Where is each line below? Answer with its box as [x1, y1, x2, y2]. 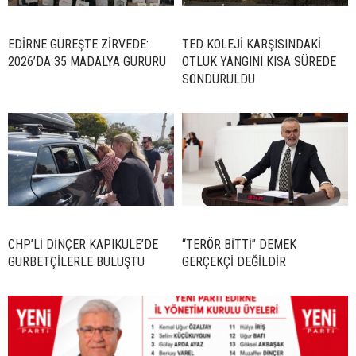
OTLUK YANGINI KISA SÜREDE [182, 53, 336, 69]
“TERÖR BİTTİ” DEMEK [182, 236, 296, 252]
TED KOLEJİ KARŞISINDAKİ [182, 36, 321, 52]
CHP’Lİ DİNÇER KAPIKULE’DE [8, 236, 158, 252]
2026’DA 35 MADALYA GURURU [8, 53, 166, 69]
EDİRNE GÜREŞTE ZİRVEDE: [8, 36, 149, 52]
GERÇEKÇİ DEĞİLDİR [182, 253, 286, 269]
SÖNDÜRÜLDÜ [182, 71, 255, 87]
